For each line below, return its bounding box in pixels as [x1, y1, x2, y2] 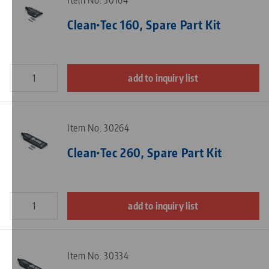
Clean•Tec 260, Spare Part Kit [67, 145, 223, 160]
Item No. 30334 [67, 250, 129, 262]
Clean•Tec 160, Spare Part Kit [67, 17, 222, 32]
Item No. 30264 [67, 122, 130, 134]
